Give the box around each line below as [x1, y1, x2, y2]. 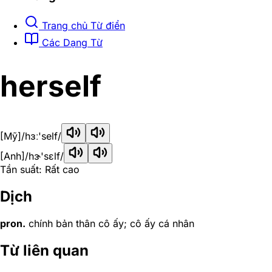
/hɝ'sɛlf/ [25, 150, 64, 163]
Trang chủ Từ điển [39, 19, 125, 32]
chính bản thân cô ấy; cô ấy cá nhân [25, 217, 194, 229]
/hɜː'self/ [21, 130, 61, 143]
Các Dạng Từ [39, 36, 103, 49]
